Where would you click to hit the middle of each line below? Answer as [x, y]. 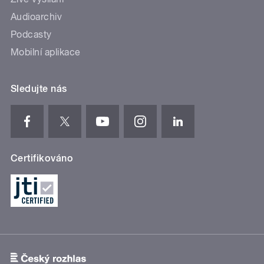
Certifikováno [42, 158]
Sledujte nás [39, 88]
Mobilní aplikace [46, 52]
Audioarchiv [37, 16]
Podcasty [31, 34]
